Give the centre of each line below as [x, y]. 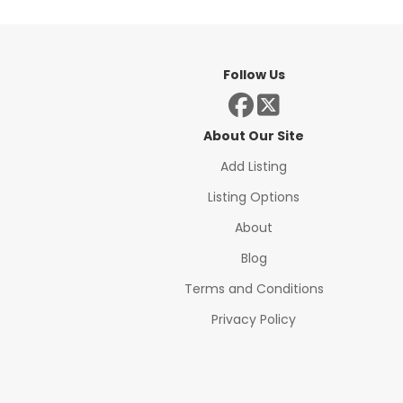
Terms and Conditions [254, 289]
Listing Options [254, 197]
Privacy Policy [254, 319]
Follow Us [254, 75]
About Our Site [254, 136]
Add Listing [254, 166]
